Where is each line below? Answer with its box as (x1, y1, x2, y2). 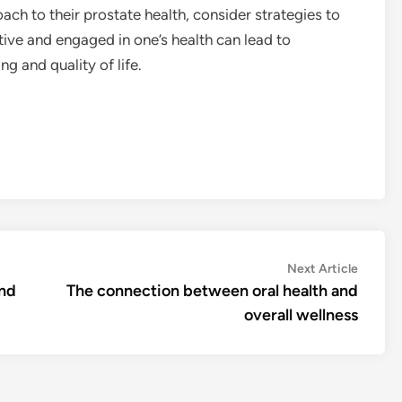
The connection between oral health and (66, 280, 358, 301)
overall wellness (244, 304, 358, 325)
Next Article (287, 260, 358, 276)
